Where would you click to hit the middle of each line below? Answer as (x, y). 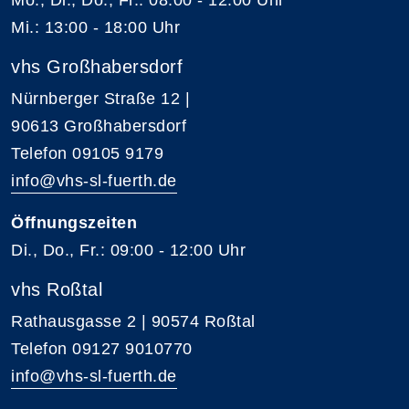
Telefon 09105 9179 (87, 153)
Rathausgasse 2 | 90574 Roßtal (133, 321)
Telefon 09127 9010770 (102, 348)
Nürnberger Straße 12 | (103, 98)
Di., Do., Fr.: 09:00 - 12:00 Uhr (128, 250)
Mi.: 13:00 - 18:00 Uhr (95, 27)
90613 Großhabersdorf (99, 126)
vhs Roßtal (57, 289)
